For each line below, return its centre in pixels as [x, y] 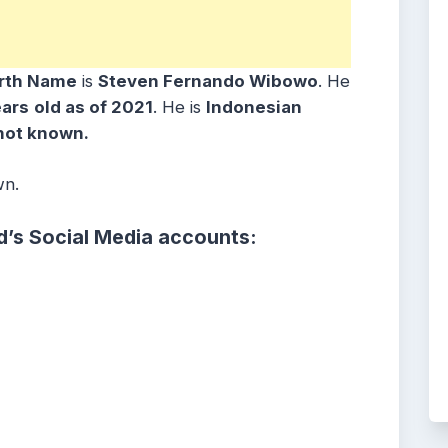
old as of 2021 [93, 106]
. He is [179, 106]
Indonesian [254, 106]
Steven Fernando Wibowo [208, 80]
